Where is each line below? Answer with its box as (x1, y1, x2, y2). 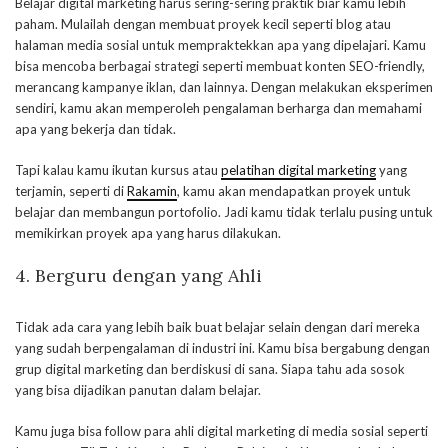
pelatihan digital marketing (221, 162, 376, 179)
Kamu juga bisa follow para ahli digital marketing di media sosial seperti (15, 423, 428, 440)
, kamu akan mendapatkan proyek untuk (177, 183, 411, 200)
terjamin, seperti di (15, 183, 127, 200)
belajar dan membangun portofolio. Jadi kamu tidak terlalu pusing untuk (15, 204, 433, 221)
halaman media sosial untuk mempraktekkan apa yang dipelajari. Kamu (15, 37, 426, 54)
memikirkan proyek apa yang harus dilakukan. (15, 225, 281, 242)
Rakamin (127, 183, 177, 200)
